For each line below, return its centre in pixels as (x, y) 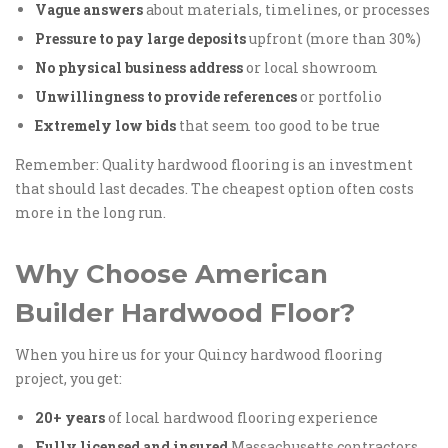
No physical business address (139, 67)
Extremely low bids (105, 125)
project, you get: (68, 378)
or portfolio (339, 96)
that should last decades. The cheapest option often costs (214, 188)
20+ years (70, 417)
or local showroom (310, 67)
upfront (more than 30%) (333, 38)
